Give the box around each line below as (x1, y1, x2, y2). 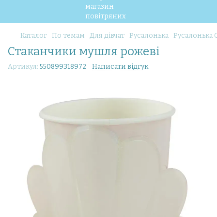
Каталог (20, 31, 47, 40)
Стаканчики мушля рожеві (8, 45, 160, 58)
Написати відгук (92, 62, 148, 71)
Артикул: (8, 62, 38, 71)
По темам (52, 31, 85, 40)
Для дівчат (90, 31, 124, 40)
